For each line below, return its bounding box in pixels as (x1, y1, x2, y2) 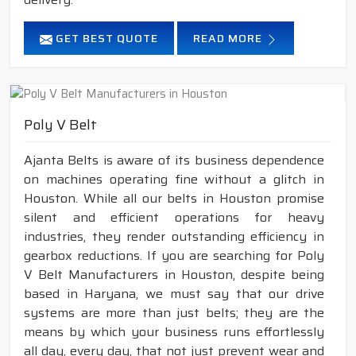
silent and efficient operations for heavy (24, 207, 324, 228)
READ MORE (193, 29, 265, 48)
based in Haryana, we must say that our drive (24, 284, 324, 304)
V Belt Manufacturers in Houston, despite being (24, 265, 324, 285)
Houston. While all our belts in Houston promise (24, 188, 324, 209)
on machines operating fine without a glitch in (24, 169, 324, 190)
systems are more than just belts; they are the (24, 303, 324, 323)
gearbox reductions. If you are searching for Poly (24, 246, 324, 266)
